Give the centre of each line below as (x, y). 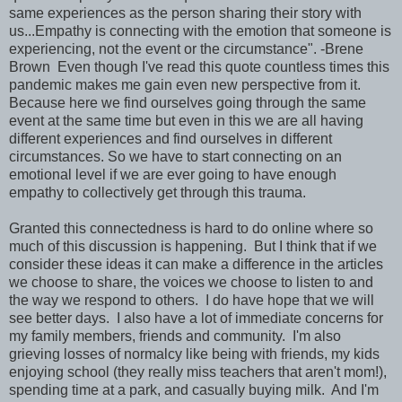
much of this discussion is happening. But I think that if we (193, 247)
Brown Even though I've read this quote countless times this (199, 67)
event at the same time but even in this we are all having (186, 121)
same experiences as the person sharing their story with (185, 13)
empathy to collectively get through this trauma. (157, 193)
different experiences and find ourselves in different (170, 139)
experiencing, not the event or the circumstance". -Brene (186, 49)
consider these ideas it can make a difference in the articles (196, 265)
